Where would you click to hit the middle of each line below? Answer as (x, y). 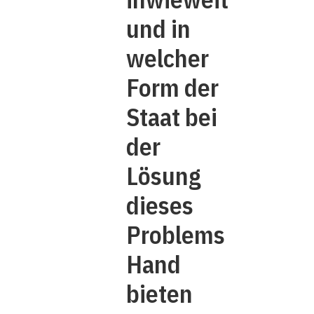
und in (158, 29)
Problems (176, 235)
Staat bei (172, 117)
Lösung (164, 176)
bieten (159, 294)
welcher (168, 58)
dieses (160, 205)
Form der (172, 88)
